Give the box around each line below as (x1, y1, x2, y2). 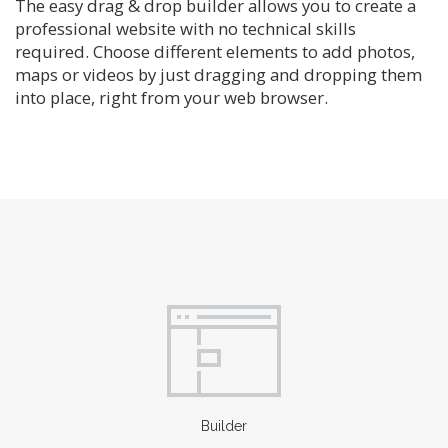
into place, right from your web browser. (15, 86, 328, 110)
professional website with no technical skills (15, 17, 356, 41)
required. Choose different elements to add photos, (15, 40, 415, 64)
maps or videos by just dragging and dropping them (15, 63, 422, 87)
